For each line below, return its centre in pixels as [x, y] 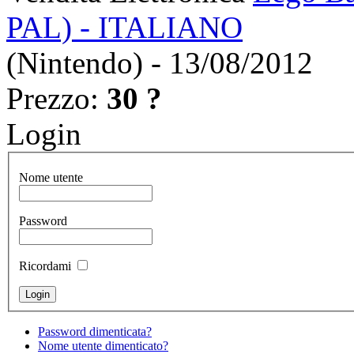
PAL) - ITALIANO [124, 28]
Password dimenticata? [95, 331]
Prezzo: [56, 99]
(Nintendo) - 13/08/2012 [160, 63]
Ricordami [45, 265]
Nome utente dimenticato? [103, 345]
